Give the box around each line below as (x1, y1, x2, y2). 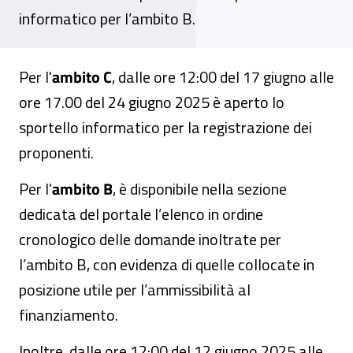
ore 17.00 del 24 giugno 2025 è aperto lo (19, 90, 284, 114)
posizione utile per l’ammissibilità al (19, 277, 251, 302)
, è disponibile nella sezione (113, 176, 287, 201)
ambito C (52, 65, 112, 89)
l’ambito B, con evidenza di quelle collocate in (19, 252, 314, 277)
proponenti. (19, 140, 94, 165)
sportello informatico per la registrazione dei (19, 115, 312, 139)
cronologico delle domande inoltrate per (19, 227, 281, 251)
